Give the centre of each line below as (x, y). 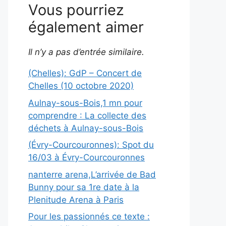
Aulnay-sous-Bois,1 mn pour (85, 103)
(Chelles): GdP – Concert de (85, 73)
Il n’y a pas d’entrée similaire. (86, 52)
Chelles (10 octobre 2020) (81, 86)
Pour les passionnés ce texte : (89, 217)
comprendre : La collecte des (87, 115)
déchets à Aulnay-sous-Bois (86, 128)
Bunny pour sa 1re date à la (84, 187)
